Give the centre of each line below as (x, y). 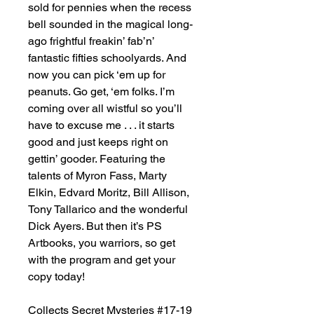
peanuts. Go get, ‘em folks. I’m (101, 91)
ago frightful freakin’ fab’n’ (91, 41)
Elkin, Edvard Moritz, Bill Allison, (109, 192)
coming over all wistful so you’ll (105, 108)
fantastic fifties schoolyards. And (107, 58)
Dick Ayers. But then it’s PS (95, 226)
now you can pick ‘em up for (97, 75)
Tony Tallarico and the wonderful (108, 209)
